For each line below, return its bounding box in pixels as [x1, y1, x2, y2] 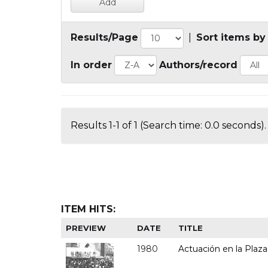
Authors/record [159, 59, 237, 71]
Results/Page [71, 32, 138, 44]
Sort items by [196, 32, 266, 44]
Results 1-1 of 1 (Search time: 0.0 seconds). [71, 119, 266, 131]
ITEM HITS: [61, 203, 115, 215]
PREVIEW [66, 223, 106, 233]
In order [71, 59, 112, 71]
